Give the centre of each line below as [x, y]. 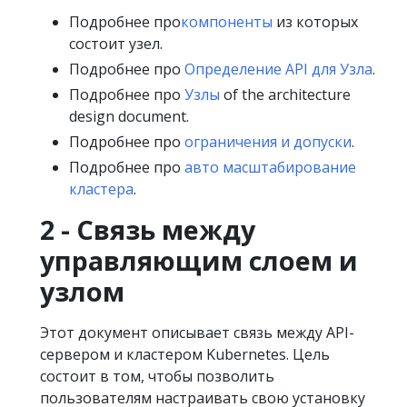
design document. [129, 117]
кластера [101, 189]
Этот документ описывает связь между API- [197, 333]
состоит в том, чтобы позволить [157, 377]
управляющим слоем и [199, 261]
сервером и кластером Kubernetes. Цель [185, 355]
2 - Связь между [148, 230]
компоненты [227, 22]
